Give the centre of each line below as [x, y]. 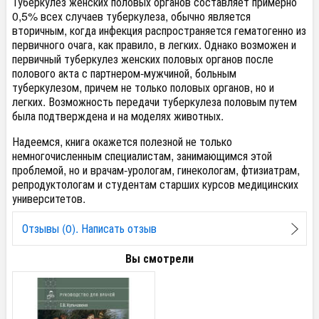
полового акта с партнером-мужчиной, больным [124, 73]
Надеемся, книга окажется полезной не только [122, 142]
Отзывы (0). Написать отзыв [89, 229]
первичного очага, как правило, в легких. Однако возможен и [154, 45]
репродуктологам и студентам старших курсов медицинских [155, 184]
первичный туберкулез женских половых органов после [143, 59]
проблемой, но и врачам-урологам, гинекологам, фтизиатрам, [156, 170]
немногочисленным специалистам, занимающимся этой [142, 156]
